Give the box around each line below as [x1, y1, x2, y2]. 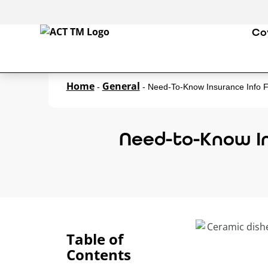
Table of [66, 229, 123, 249]
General [102, 80, 140, 93]
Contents [66, 244, 131, 264]
